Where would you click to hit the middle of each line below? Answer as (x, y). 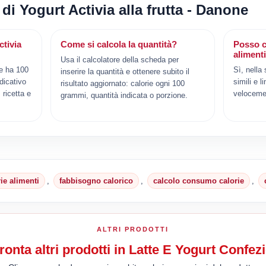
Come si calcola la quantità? (119, 44)
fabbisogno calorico (96, 180)
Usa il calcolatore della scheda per (120, 59)
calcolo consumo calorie (199, 180)
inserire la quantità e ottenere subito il (125, 71)
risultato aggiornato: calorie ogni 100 (123, 83)
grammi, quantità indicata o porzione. (124, 95)
